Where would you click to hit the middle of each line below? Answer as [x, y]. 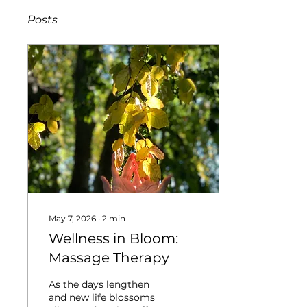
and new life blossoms [102, 297]
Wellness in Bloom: [113, 238]
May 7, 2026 [72, 218]
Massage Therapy [109, 258]
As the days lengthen [99, 284]
